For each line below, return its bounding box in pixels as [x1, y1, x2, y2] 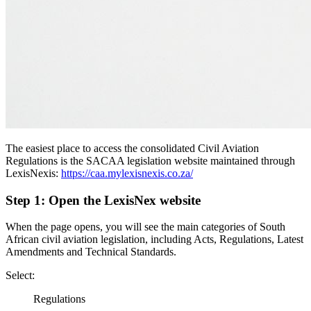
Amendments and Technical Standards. [6, 246, 176, 258]
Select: [6, 269, 35, 282]
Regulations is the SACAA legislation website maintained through [6, 154, 295, 167]
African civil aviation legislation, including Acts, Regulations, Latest [6, 233, 303, 246]
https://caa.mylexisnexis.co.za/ [61, 167, 193, 179]
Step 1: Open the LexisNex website [6, 192, 201, 208]
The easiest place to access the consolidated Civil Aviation [6, 142, 259, 154]
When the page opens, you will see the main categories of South [6, 221, 285, 233]
